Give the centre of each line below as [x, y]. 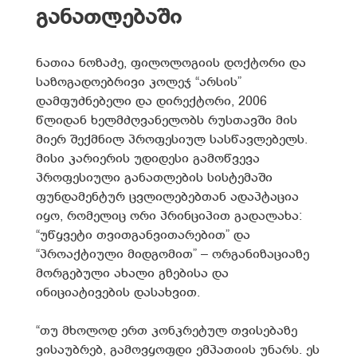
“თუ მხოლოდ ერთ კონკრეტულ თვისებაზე [167, 331]
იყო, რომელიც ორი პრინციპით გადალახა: [169, 217]
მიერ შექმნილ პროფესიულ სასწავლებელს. [172, 140]
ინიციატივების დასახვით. [118, 293]
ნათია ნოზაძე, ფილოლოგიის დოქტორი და [171, 64]
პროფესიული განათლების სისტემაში [154, 178]
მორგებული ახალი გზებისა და [132, 274]
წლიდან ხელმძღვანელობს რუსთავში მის [167, 121]
